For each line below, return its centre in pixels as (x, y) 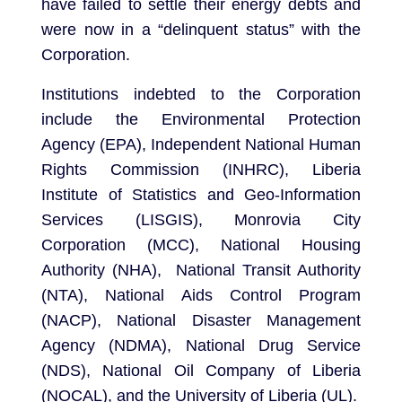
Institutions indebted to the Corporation (201, 95)
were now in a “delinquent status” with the (201, 30)
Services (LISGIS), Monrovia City (201, 220)
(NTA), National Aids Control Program (201, 296)
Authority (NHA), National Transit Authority (201, 271)
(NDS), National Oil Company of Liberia (201, 371)
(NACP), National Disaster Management (201, 321)
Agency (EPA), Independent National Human (201, 145)
